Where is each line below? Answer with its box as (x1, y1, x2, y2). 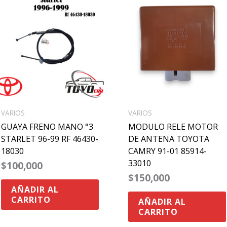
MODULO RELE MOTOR (128, 121, 218, 132)
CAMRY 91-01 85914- (128, 145, 207, 157)
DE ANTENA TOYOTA (128, 133, 210, 144)
